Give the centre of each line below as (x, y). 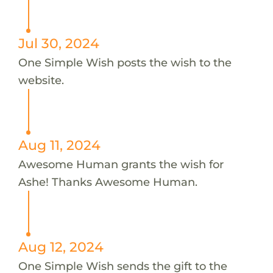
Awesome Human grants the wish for (121, 164)
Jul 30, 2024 (58, 43)
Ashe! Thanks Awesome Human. (108, 182)
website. (41, 80)
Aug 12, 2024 (61, 246)
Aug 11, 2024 (59, 145)
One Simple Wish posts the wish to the (125, 62)
